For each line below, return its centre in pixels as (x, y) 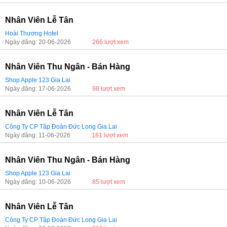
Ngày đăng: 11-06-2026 (38, 135)
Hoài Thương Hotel (32, 33)
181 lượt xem (110, 135)
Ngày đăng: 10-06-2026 (38, 182)
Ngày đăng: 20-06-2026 (38, 42)
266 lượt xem (110, 42)
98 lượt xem (109, 89)
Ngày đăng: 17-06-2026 (38, 89)
